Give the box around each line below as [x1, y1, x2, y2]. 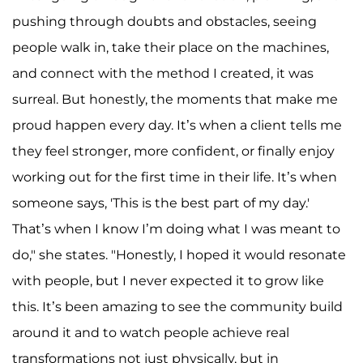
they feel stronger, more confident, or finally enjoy [12, 143, 335, 160]
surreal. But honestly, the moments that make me [12, 92, 338, 108]
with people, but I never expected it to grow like [12, 273, 324, 289]
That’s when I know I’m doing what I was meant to [12, 221, 340, 237]
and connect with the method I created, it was [12, 66, 314, 82]
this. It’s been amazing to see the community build [12, 299, 343, 315]
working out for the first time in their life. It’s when [12, 169, 337, 186]
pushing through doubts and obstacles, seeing [12, 14, 317, 30]
